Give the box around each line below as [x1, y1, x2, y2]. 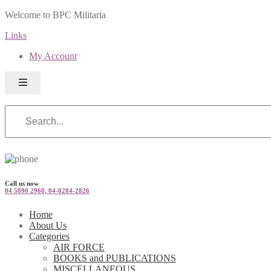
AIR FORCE [53, 241, 105, 252]
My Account [29, 51, 77, 61]
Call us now [5, 179, 39, 187]
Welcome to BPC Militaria [5, 10, 106, 20]
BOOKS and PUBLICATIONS [53, 252, 176, 263]
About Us [29, 220, 67, 230]
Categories [29, 230, 70, 241]
